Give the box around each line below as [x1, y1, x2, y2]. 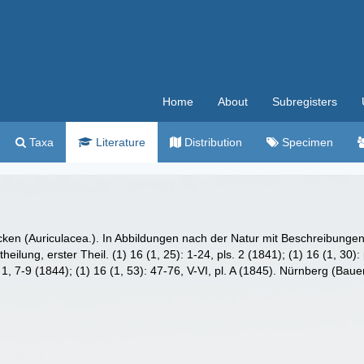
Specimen [279, 136, 333, 149]
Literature [93, 136, 145, 149]
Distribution [181, 136, 242, 149]
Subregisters [272, 95, 337, 108]
